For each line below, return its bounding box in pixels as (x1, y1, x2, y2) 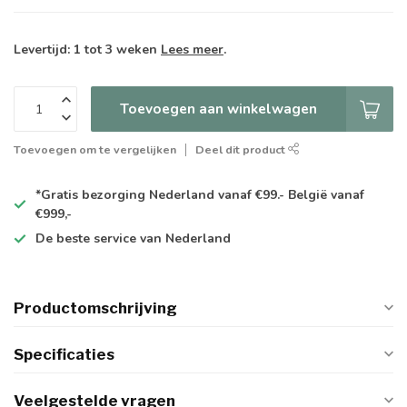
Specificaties (14, 345, 114, 364)
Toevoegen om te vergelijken (14, 142, 176, 158)
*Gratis (35, 186, 78, 204)
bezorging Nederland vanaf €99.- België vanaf (78, 186, 364, 204)
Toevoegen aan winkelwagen (120, 99, 317, 119)
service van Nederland (90, 230, 231, 248)
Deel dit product (195, 142, 288, 158)
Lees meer (161, 41, 223, 59)
